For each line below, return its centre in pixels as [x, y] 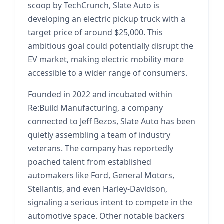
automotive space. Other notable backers [106, 216]
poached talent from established [90, 162]
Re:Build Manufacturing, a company [95, 108]
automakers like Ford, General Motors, [101, 175]
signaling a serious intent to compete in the [110, 202]
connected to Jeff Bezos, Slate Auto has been [112, 121]
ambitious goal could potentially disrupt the [111, 46]
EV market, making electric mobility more [106, 59]
